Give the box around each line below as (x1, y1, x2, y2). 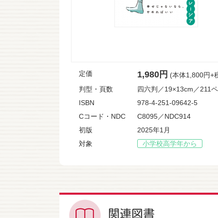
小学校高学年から (143, 140, 197, 147)
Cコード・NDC (79, 112, 126, 120)
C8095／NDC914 (137, 112, 191, 120)
